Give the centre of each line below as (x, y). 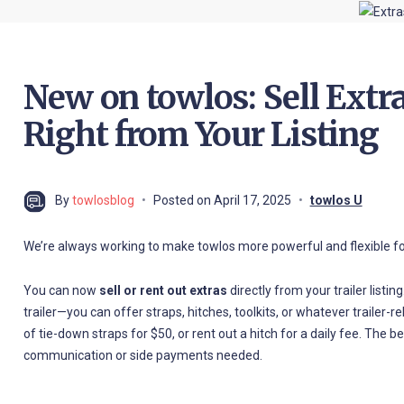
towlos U (336, 201)
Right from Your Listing (201, 135)
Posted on (183, 201)
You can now (61, 291)
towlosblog (103, 201)
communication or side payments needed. (142, 356)
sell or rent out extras (163, 291)
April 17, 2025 (252, 201)
